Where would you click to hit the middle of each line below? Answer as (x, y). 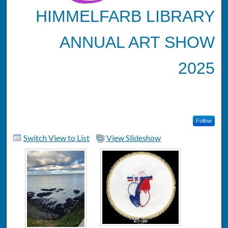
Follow (204, 120)
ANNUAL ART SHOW (137, 42)
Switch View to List (57, 137)
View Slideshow (134, 137)
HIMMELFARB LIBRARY (125, 16)
